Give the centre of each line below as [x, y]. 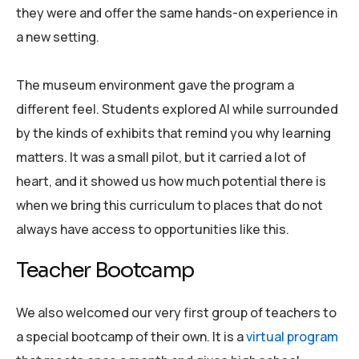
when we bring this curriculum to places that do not [169, 205]
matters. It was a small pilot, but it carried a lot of [161, 157]
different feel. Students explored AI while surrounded [177, 109]
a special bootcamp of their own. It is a [131, 336]
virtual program [292, 336]
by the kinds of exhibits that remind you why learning [173, 133]
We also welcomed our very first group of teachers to [176, 312]
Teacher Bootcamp [107, 270]
